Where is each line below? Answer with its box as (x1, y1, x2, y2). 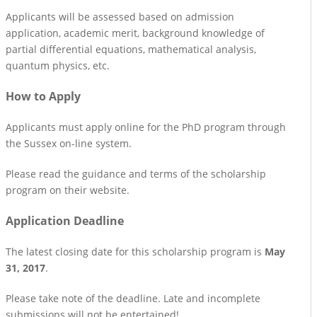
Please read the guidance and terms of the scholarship (6, 166, 266, 180)
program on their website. (6, 183, 129, 197)
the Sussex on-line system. (6, 136, 132, 150)
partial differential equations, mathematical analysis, (6, 42, 256, 56)
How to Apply (6, 88, 81, 104)
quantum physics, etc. (6, 58, 110, 72)
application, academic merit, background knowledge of (6, 25, 265, 40)
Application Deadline (6, 212, 124, 229)
